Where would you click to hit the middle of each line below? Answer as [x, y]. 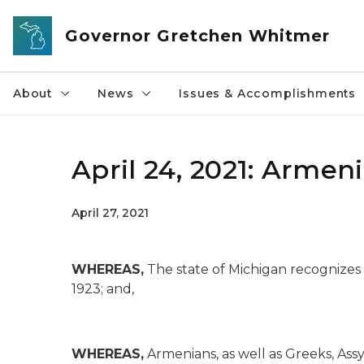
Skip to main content [73, 17]
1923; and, [103, 289]
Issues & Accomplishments [268, 93]
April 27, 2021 [110, 213]
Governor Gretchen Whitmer [198, 36]
